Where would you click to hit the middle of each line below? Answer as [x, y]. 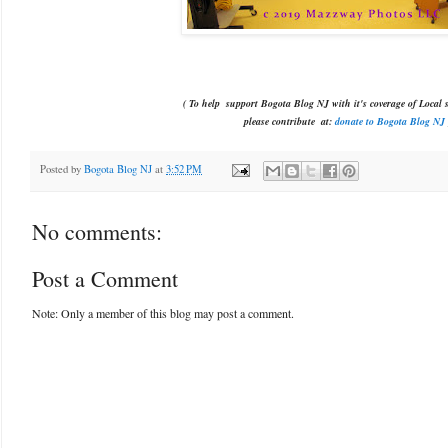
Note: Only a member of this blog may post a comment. [163, 313]
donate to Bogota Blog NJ [389, 120]
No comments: [97, 232]
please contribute [279, 120]
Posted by [62, 169]
